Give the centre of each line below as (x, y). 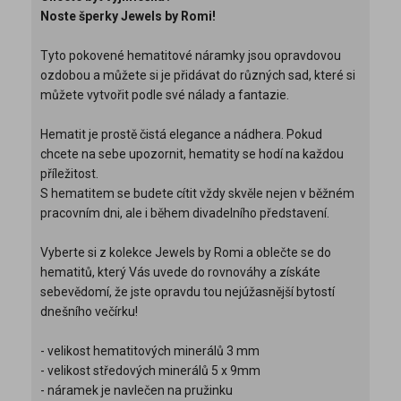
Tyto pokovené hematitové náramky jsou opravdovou (191, 55)
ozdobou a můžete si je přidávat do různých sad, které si (198, 75)
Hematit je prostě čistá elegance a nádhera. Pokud (181, 134)
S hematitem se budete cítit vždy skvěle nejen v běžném (197, 193)
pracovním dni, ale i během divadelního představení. (186, 213)
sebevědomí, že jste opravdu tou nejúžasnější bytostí (188, 291)
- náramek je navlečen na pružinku (137, 390)
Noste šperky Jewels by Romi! (128, 16)
